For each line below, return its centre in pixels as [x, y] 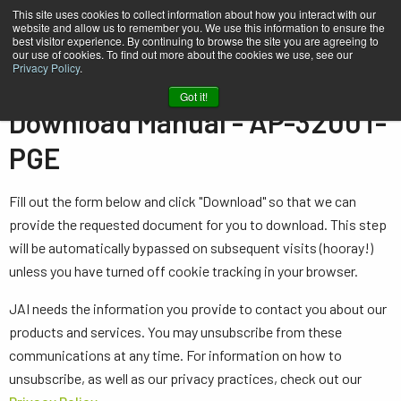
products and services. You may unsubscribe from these [175, 332]
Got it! [193, 96]
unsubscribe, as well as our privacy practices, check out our [185, 378]
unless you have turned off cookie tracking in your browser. [183, 271]
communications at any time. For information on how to [175, 355]
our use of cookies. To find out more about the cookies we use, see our [183, 54]
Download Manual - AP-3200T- [198, 122]
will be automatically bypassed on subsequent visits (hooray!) [191, 247]
